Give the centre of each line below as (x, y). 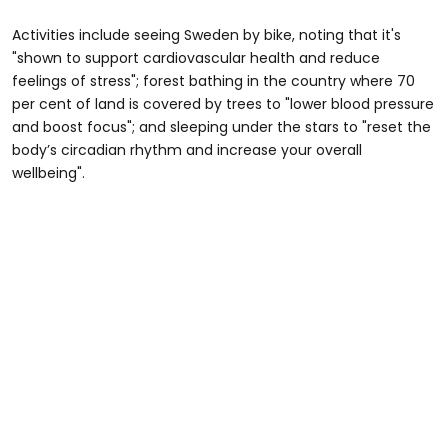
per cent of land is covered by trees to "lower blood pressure (223, 103)
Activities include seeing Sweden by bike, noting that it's (206, 34)
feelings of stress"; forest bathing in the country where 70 (213, 80)
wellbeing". (48, 172)
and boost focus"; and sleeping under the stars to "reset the (221, 126)
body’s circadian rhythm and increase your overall (187, 149)
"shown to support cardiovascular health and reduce (196, 57)
